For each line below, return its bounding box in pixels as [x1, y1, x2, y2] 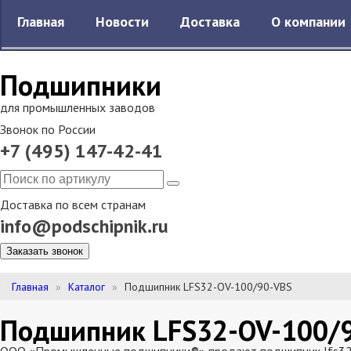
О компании [271, 13, 346, 31]
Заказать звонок [6, 245, 83, 257]
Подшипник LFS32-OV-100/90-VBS [125, 280, 292, 294]
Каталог [68, 280, 105, 294]
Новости [96, 13, 149, 31]
